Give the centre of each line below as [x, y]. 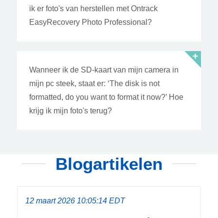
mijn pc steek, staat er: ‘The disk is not [94, 83]
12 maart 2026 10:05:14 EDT [75, 200]
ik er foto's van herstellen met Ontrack [93, 8]
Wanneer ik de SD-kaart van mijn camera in [104, 70]
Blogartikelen [109, 163]
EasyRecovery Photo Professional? [91, 22]
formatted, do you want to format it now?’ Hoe [106, 97]
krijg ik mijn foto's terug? [71, 110]
